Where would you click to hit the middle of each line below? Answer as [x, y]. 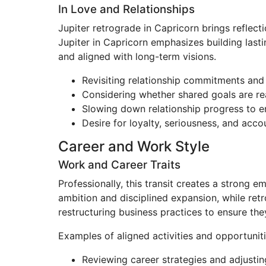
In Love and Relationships [126, 9]
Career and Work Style [134, 146]
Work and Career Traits [119, 165]
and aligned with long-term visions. [137, 56]
